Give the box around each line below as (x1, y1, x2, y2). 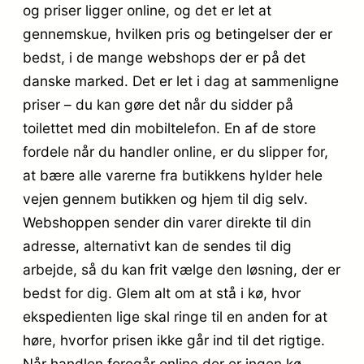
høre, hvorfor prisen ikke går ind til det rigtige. (23, 331, 325, 349)
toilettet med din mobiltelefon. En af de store (23, 119, 316, 137)
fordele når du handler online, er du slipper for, (23, 143, 328, 161)
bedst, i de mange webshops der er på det (23, 49, 305, 67)
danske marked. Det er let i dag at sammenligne (23, 72, 339, 90)
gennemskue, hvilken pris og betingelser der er (23, 25, 332, 43)
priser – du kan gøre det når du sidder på (23, 96, 293, 114)
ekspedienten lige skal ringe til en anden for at (23, 308, 327, 326)
